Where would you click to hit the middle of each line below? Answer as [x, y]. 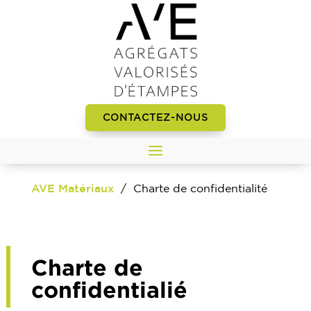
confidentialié [109, 289]
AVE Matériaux [72, 188]
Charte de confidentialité [200, 188]
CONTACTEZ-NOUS [155, 117]
